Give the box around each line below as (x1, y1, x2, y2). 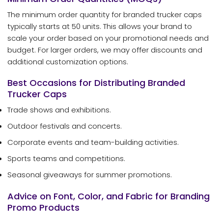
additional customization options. (7, 56, 128, 67)
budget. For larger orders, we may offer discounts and (7, 44, 202, 55)
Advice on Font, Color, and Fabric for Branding (7, 190, 210, 202)
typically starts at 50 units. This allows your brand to (7, 21, 192, 31)
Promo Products (7, 201, 80, 214)
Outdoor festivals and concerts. (7, 121, 122, 132)
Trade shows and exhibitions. (7, 105, 111, 115)
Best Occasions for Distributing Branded (7, 77, 185, 89)
